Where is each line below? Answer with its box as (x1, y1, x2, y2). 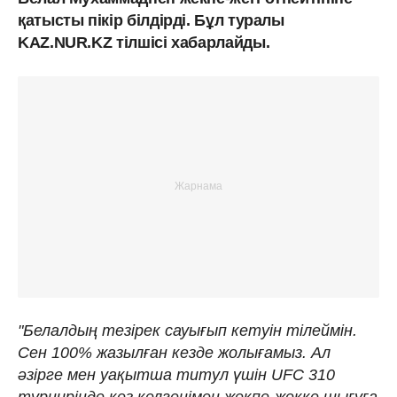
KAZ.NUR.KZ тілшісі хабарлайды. (18, 33, 270, 51)
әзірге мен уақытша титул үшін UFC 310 (18, 365, 335, 384)
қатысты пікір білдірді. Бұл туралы (18, 11, 284, 29)
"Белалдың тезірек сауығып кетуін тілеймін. (18, 321, 357, 339)
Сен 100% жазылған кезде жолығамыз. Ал (18, 343, 331, 362)
